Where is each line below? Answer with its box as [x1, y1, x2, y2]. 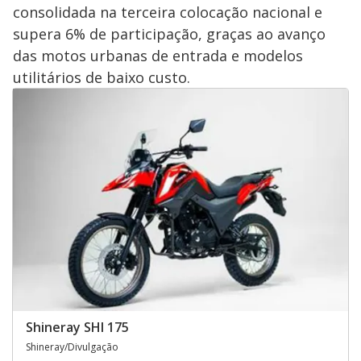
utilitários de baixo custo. [13, 68, 190, 88]
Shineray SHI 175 [26, 318, 129, 337]
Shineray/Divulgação [26, 340, 118, 355]
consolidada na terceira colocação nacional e [13, 2, 322, 23]
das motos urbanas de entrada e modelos [13, 46, 303, 66]
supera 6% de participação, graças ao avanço [13, 24, 326, 44]
